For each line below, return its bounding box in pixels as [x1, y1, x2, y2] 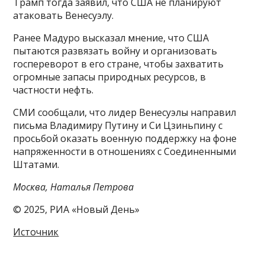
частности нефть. [13, 83, 94, 97]
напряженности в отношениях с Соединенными [13, 145, 237, 159]
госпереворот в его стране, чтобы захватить [13, 57, 224, 71]
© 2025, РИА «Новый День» [13, 203, 140, 216]
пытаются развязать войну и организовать [13, 44, 218, 58]
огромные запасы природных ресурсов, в [13, 70, 206, 84]
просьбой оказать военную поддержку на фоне [13, 132, 237, 146]
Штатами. [13, 158, 60, 172]
